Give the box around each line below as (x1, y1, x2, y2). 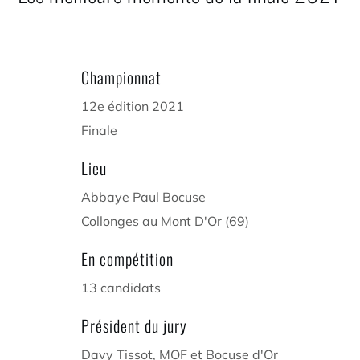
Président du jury (81, 313, 188, 337)
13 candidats (81, 280, 162, 296)
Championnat (81, 65, 162, 89)
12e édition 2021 (81, 98, 185, 114)
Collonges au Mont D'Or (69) (81, 213, 250, 229)
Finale (81, 122, 118, 138)
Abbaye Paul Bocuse (81, 189, 207, 205)
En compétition (81, 247, 174, 271)
